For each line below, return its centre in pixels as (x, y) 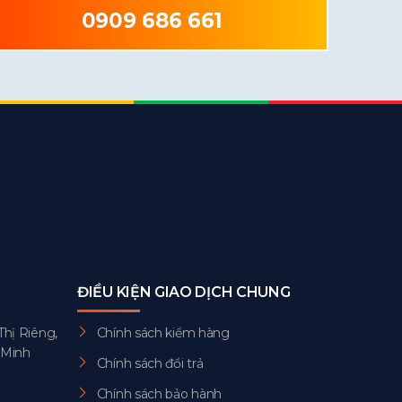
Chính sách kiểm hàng (163, 332)
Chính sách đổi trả (150, 363)
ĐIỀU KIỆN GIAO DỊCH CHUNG (184, 292)
